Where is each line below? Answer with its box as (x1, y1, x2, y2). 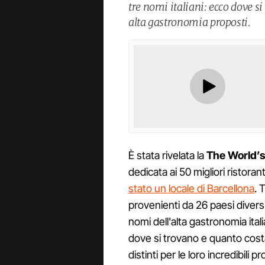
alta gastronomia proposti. (128, 15, 251, 29)
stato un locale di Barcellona (128, 182, 254, 195)
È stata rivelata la (128, 149, 206, 162)
